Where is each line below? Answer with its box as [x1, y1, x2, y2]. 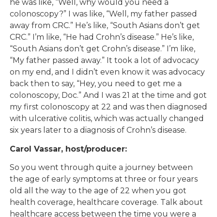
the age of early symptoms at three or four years [10, 174, 198, 184]
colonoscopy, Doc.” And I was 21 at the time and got [10, 91, 207, 100]
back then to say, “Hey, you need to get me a [10, 79, 182, 89]
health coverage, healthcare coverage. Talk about [10, 198, 203, 207]
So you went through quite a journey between [10, 163, 193, 172]
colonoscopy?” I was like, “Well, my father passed [10, 9, 197, 19]
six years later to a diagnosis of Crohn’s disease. [10, 125, 186, 135]
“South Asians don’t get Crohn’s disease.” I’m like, [10, 44, 195, 54]
